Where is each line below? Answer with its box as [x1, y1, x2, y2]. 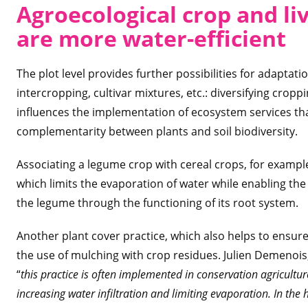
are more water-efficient [16, 23, 286, 53]
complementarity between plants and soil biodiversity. [16, 124, 298, 139]
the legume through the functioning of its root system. [16, 195, 298, 210]
